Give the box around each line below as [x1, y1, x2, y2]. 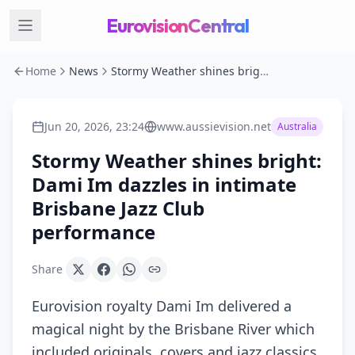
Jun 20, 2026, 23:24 [44, 119, 144, 134]
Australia [277, 120, 317, 133]
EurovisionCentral [106, 13, 249, 37]
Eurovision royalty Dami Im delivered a [32, 296, 292, 315]
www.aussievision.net [157, 119, 271, 134]
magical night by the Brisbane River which [32, 319, 315, 338]
